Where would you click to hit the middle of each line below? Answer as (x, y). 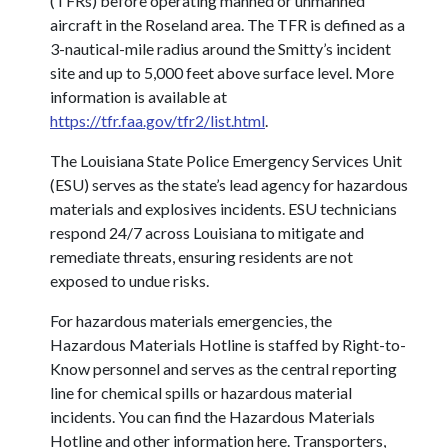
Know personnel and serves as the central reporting (223, 369)
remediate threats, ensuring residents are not (201, 257)
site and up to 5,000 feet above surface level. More (222, 73)
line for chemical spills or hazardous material (201, 393)
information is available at (138, 97)
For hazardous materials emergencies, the (191, 321)
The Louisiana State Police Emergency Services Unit (226, 161)
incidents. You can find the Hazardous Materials (212, 417)
